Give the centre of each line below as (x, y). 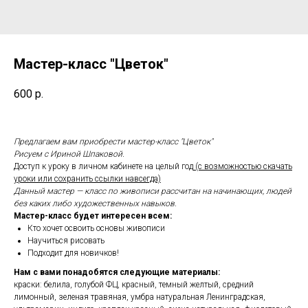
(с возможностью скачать (243, 167)
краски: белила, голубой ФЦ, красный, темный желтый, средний (134, 285)
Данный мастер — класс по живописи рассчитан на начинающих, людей (153, 191)
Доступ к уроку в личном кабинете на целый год (103, 167)
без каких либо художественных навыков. (95, 204)
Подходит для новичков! (73, 253)
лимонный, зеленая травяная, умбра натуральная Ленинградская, (140, 297)
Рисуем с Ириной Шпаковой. (69, 154)
